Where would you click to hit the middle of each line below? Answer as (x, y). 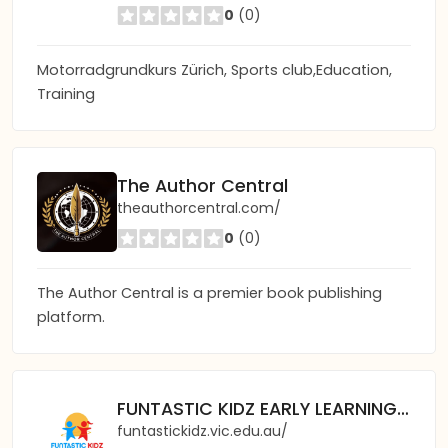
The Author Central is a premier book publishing (209, 293)
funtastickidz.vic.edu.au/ (202, 430)
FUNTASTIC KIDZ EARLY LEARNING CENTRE (403, 408)
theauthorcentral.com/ (199, 207)
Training (66, 94)
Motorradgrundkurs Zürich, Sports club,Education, (214, 70)
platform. (71, 317)
